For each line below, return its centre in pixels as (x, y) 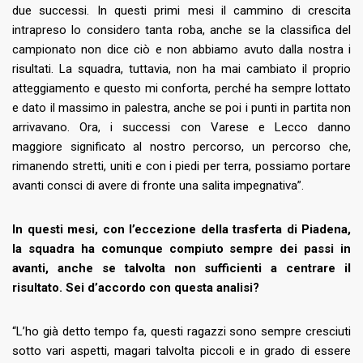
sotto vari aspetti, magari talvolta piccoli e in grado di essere (181, 351)
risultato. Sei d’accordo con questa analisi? (136, 288)
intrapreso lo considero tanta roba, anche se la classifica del (181, 30)
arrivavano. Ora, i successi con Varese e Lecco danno (181, 128)
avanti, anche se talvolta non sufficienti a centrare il (181, 269)
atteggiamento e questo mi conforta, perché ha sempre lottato (181, 89)
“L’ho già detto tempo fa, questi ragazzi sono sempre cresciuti (181, 332)
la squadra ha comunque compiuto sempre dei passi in (181, 249)
